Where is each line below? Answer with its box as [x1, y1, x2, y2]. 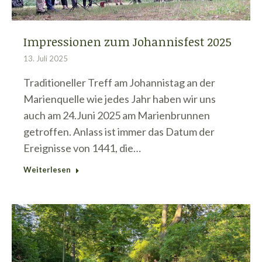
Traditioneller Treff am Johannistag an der [23, 75, 215, 89]
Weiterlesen [23, 164, 71, 174]
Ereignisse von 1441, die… [23, 141, 141, 154]
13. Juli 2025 [23, 53, 68, 63]
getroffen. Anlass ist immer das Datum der [23, 125, 215, 138]
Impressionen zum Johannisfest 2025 [23, 33, 232, 50]
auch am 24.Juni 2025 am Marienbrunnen [23, 108, 210, 122]
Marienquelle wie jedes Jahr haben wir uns [23, 92, 216, 105]
